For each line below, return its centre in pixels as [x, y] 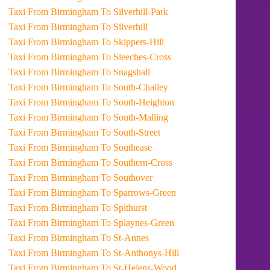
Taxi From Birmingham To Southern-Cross [137, 162]
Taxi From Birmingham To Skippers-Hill [133, 42]
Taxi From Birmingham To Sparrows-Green [139, 193]
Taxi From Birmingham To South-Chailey [135, 87]
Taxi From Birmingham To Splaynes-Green [138, 223]
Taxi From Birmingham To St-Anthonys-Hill [140, 253]
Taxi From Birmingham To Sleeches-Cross [136, 57]
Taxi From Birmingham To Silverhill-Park [135, 12]
